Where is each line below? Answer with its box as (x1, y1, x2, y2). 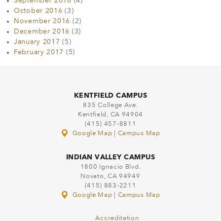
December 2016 (14, 28, 70, 35)
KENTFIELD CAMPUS (74, 91, 147, 99)
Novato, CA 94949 (80, 173, 141, 180)
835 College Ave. (83, 102, 138, 109)
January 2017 (14, 38, 60, 45)
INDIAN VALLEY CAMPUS (66, 153, 155, 161)
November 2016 (14, 18, 71, 25)
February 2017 (14, 49, 64, 56)
